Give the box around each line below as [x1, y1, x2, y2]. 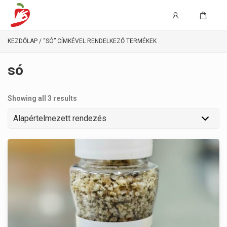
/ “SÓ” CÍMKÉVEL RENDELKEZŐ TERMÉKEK [37, 37, 157, 45]
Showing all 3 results [8, 94, 77, 102]
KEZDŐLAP [8, 37, 37, 45]
